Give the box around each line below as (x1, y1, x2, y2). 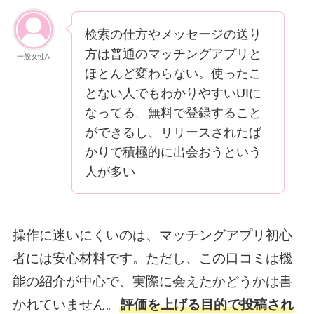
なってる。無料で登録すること (84, 105, 261, 120)
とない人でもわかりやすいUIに (84, 86, 261, 100)
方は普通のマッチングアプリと (84, 46, 261, 61)
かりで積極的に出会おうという (84, 144, 261, 159)
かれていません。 (12, 297, 119, 313)
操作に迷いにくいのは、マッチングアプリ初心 (12, 228, 292, 243)
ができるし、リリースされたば (84, 125, 261, 139)
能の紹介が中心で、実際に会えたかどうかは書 (12, 274, 292, 289)
